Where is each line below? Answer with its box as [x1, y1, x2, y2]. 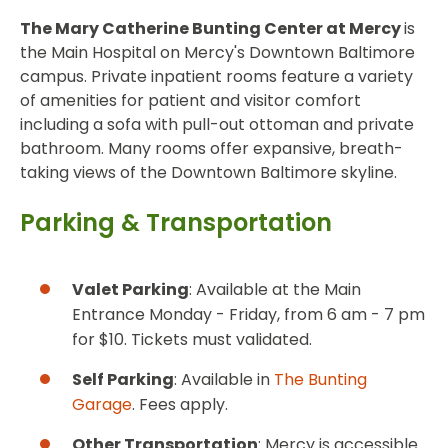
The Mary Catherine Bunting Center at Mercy [20, 17, 404, 41]
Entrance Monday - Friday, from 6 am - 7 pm [72, 303, 425, 327]
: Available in [174, 368, 274, 392]
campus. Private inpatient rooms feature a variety [20, 65, 413, 89]
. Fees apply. [132, 393, 228, 417]
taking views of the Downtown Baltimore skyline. [20, 161, 401, 185]
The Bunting [274, 368, 367, 392]
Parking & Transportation [20, 206, 332, 240]
